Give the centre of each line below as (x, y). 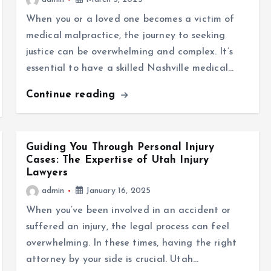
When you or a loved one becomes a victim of (130, 19)
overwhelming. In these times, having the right (131, 243)
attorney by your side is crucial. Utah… (112, 260)
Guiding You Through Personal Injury (120, 147)
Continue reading (72, 95)
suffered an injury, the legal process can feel (128, 227)
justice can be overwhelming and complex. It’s (129, 52)
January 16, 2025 (117, 191)
